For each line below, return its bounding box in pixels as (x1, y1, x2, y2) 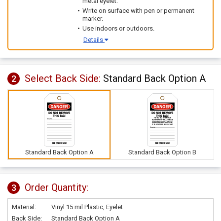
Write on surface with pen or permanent (82, 7, 194, 14)
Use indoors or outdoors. (82, 25, 154, 32)
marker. (82, 15, 103, 22)
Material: (12, 203, 36, 211)
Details (83, 36, 105, 43)
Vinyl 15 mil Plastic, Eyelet (51, 203, 123, 211)
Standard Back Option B (128, 148, 196, 156)
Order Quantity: (25, 182, 88, 193)
